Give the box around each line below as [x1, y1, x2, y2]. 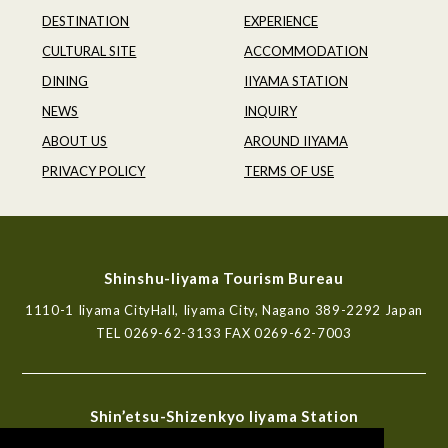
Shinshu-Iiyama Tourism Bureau [104, 268, 344, 287]
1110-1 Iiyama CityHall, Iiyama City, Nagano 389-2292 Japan [25, 301, 423, 318]
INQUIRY [244, 102, 297, 119]
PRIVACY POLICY [42, 162, 146, 179]
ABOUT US [42, 132, 108, 149]
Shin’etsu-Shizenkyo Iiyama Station [89, 406, 359, 425]
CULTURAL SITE [42, 42, 137, 59]
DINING [42, 72, 89, 89]
